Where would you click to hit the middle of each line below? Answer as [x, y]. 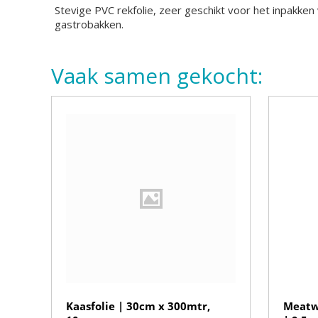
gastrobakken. [89, 24]
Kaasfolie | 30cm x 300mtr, [138, 306]
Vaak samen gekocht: [157, 76]
